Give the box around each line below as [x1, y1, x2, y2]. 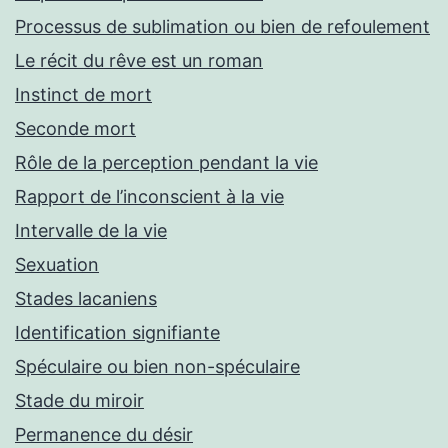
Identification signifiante [15, 322, 220, 344]
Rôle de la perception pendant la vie [15, 152, 318, 174]
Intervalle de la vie [15, 220, 167, 242]
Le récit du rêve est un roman [15, 50, 263, 72]
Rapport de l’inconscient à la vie [15, 186, 284, 208]
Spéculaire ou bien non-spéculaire [15, 356, 300, 378]
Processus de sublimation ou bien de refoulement [15, 16, 430, 38]
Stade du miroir [15, 390, 144, 412]
